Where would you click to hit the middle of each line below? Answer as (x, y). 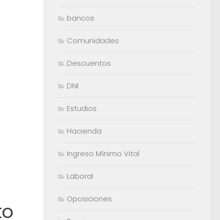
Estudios (82, 109)
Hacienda (84, 131)
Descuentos (89, 63)
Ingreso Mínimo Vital (103, 154)
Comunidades (93, 41)
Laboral (80, 176)
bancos (81, 18)
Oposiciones (89, 199)
